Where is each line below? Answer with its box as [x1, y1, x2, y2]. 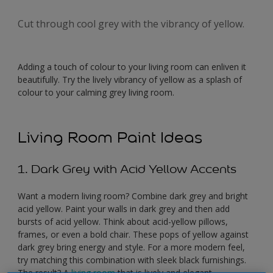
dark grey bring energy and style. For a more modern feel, [18, 241, 245, 253]
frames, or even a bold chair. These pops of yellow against [18, 229, 249, 241]
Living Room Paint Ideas [18, 128, 202, 147]
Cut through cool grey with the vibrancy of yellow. [18, 17, 244, 31]
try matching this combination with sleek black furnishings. [18, 254, 246, 266]
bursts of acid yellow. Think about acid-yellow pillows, [18, 216, 228, 228]
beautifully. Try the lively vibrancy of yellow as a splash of [18, 74, 242, 86]
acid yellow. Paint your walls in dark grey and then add [18, 203, 230, 215]
